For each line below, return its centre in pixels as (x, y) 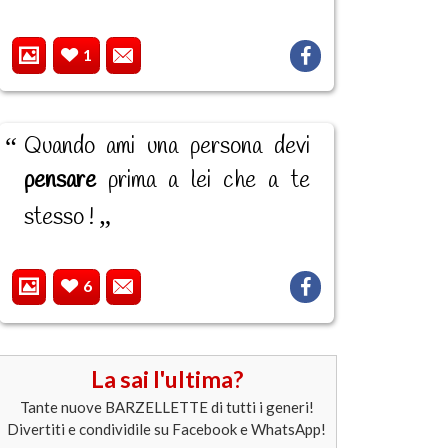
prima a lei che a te (202, 180)
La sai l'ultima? (166, 379)
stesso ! (61, 217)
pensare (59, 180)
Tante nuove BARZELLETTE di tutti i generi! (166, 406)
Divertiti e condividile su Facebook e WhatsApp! (167, 428)
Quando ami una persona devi (166, 146)
